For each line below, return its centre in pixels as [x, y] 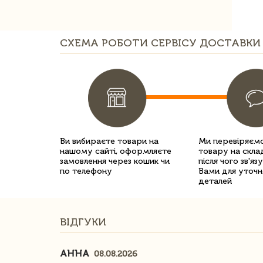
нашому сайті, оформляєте [116, 151]
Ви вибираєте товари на [109, 141]
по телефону [86, 171]
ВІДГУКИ [83, 222]
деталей [215, 181]
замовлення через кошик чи [115, 161]
